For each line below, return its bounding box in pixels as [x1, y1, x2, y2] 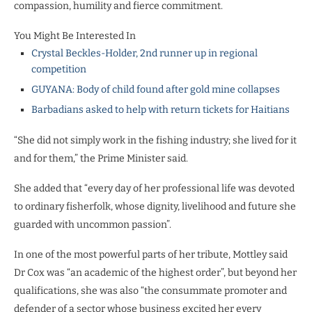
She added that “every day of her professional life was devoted [14, 182, 295, 194]
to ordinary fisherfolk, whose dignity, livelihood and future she [14, 200, 296, 212]
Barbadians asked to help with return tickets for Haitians [31, 103, 290, 116]
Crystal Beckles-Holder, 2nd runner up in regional [31, 47, 258, 59]
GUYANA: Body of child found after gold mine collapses [31, 83, 280, 95]
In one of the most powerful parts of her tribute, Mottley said [14, 248, 288, 260]
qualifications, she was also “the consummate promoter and [14, 284, 287, 297]
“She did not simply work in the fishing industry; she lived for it [14, 134, 297, 146]
